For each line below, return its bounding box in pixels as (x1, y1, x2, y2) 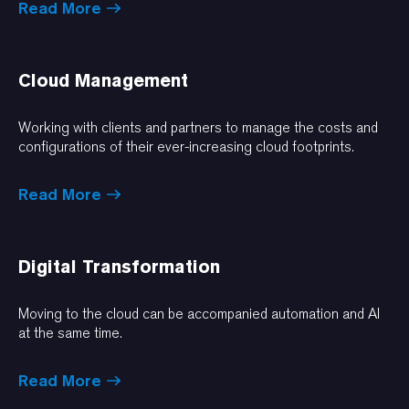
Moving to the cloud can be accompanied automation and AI (18, 304, 380, 322)
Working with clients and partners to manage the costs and (18, 118, 378, 136)
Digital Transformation (18, 255, 220, 278)
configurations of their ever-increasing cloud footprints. (18, 137, 354, 155)
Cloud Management (18, 68, 188, 91)
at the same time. (18, 323, 122, 341)
